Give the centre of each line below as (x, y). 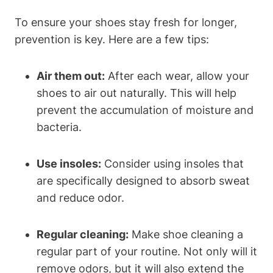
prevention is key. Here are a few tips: (112, 39)
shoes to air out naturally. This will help (136, 93)
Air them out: (71, 76)
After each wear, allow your (177, 76)
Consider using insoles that (172, 163)
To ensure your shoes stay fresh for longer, (126, 22)
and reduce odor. (80, 197)
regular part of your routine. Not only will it (147, 251)
